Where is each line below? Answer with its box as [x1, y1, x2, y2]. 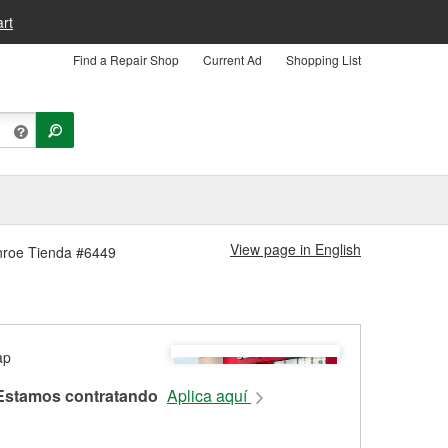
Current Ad [203, 51, 262, 68]
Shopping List [286, 51, 361, 68]
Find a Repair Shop [73, 51, 179, 68]
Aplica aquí [167, 384, 251, 408]
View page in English [230, 239, 361, 259]
